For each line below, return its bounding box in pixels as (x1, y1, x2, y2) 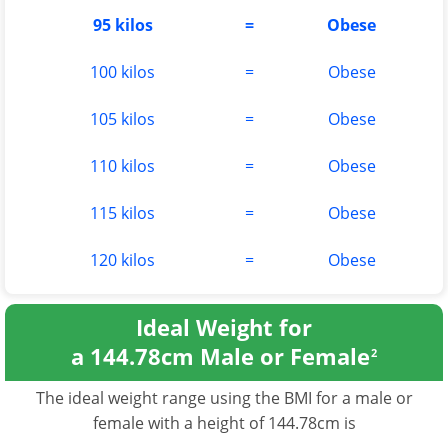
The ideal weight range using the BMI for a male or (35, 386, 413, 409)
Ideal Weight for (136, 311, 312, 342)
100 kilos (90, 60, 155, 83)
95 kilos (92, 13, 153, 36)
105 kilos (90, 107, 155, 130)
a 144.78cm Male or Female (71, 340, 370, 371)
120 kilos (90, 248, 155, 271)
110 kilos (90, 154, 155, 177)
